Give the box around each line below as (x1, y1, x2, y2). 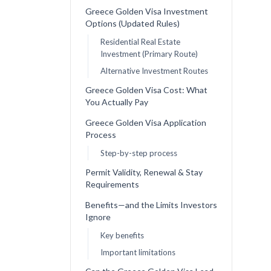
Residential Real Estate (100, 37, 180, 47)
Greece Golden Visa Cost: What (85, 85, 207, 96)
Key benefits (100, 230, 144, 241)
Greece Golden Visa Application (85, 117, 206, 128)
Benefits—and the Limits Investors (85, 200, 217, 211)
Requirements (85, 179, 139, 190)
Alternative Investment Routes (100, 66, 208, 76)
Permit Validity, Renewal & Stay (85, 167, 203, 178)
